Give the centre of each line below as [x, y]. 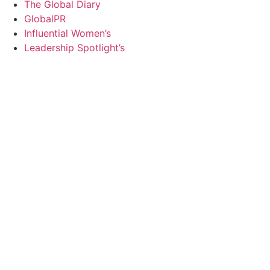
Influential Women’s [67, 33]
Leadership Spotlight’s [74, 48]
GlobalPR [45, 19]
